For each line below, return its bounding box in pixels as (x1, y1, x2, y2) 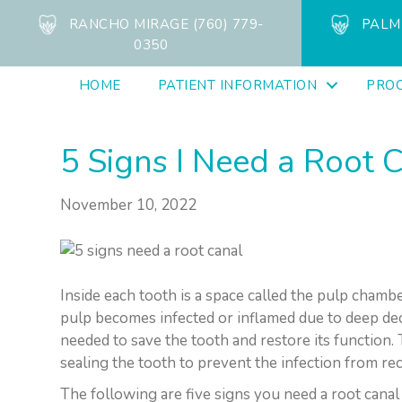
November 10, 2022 (60, 195, 197, 215)
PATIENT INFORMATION (157, 76, 318, 94)
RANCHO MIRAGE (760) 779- (68, 15, 264, 34)
